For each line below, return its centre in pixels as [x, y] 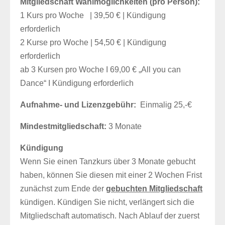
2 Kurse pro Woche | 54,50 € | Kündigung [93, 42]
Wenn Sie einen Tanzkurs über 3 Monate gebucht [108, 161]
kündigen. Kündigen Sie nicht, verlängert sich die [107, 202]
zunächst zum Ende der [63, 189]
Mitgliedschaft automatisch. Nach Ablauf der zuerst [110, 216]
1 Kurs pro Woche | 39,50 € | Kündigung [93, 15]
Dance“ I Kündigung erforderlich [77, 83]
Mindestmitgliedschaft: [63, 126]
